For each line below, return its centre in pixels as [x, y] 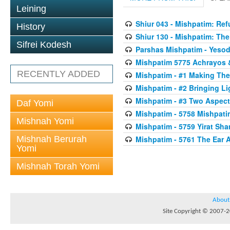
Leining [31, 9]
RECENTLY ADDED [59, 74]
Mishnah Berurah [52, 139]
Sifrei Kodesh [44, 45]
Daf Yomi [35, 103]
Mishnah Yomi [45, 121]
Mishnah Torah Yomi [58, 166]
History [31, 27]
